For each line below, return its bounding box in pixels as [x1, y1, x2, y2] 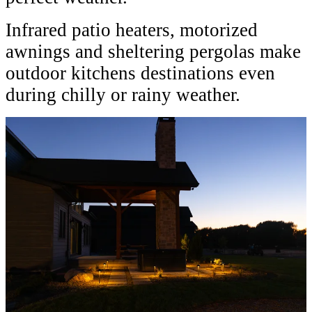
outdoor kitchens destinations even [6, 62, 275, 84]
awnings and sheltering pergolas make [6, 40, 301, 62]
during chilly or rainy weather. [6, 84, 240, 105]
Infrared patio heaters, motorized [6, 19, 258, 40]
